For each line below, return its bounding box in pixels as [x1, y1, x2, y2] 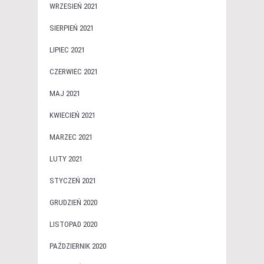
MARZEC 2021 [49, 133, 93, 142]
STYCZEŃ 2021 [49, 176, 96, 186]
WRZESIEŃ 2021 [49, 2, 98, 11]
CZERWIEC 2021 [49, 67, 98, 77]
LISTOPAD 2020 [49, 220, 97, 229]
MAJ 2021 [49, 89, 80, 98]
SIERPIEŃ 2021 [49, 24, 94, 33]
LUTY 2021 [49, 154, 82, 164]
